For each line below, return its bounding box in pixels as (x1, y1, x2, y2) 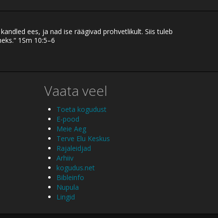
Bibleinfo (56, 173, 84, 182)
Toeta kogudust (56, 105, 107, 114)
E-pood (56, 114, 79, 124)
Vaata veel (44, 81, 108, 100)
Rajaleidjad (56, 144, 91, 153)
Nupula (56, 182, 79, 192)
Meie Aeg (56, 124, 86, 134)
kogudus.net (56, 163, 95, 173)
